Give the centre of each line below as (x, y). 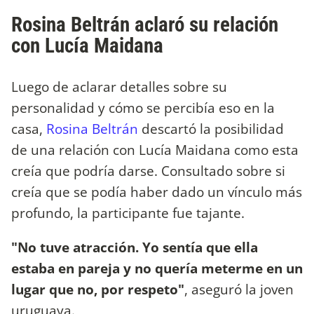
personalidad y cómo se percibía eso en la (143, 107)
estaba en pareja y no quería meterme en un (157, 268)
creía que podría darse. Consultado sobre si (148, 170)
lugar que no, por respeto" (98, 289)
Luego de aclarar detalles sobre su (119, 86)
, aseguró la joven (239, 289)
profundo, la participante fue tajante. (128, 212)
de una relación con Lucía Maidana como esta (155, 149)
